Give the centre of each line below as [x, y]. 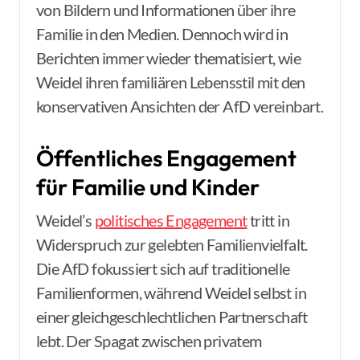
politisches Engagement [171, 220]
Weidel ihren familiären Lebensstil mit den [171, 82]
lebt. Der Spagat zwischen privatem [149, 341]
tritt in [268, 220]
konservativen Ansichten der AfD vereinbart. [180, 106]
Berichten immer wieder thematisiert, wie [168, 58]
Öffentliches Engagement [166, 158]
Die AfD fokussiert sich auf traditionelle [163, 268]
